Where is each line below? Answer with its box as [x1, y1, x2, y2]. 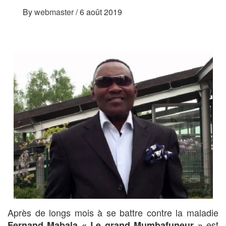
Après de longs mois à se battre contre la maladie [8, 206, 218, 219]
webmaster [34, 6, 76, 18]
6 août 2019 [80, 6, 122, 18]
